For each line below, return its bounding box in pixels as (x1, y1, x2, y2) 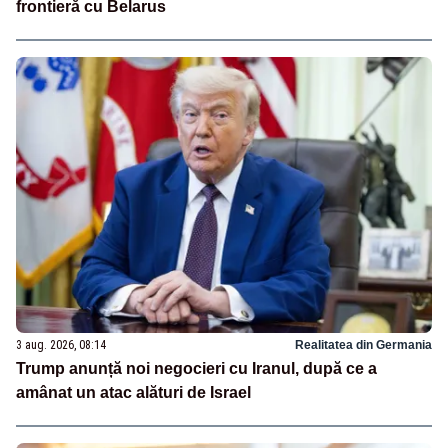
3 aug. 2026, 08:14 (16, 338, 106, 353)
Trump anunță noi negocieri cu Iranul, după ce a (16, 360, 377, 378)
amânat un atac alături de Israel (16, 384, 251, 402)
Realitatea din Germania (295, 338, 432, 353)
